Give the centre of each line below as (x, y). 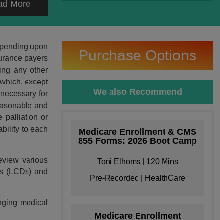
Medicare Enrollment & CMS (137, 132)
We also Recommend (137, 92)
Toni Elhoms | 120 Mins (137, 161)
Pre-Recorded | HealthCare (137, 178)
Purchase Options (137, 55)
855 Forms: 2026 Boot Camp (137, 141)
